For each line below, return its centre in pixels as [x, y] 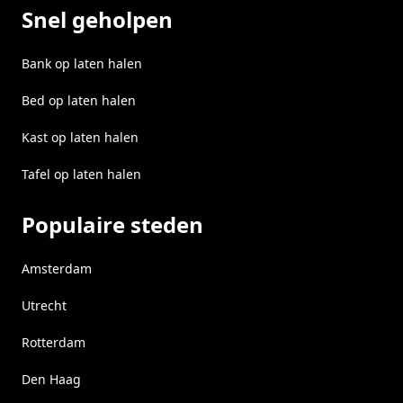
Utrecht [44, 305]
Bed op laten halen [79, 100]
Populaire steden [112, 224]
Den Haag [51, 379]
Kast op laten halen [80, 137]
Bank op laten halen [82, 63]
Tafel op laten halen [81, 174]
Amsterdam [57, 269]
